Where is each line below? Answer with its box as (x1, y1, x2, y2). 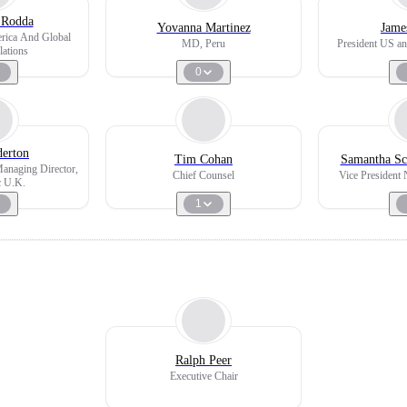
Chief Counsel (173, 169, 234, 182)
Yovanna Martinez (156, 21, 251, 35)
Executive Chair (169, 370, 238, 382)
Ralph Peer (175, 353, 232, 367)
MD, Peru (182, 37, 225, 50)
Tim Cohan (174, 153, 233, 166)
